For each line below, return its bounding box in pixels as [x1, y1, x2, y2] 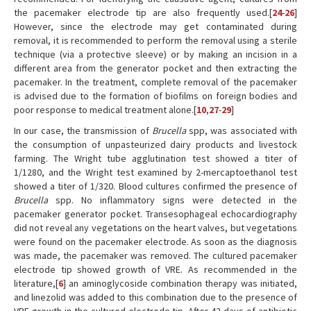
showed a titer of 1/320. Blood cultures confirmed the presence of [14, 180, 297, 192]
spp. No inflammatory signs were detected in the [48, 194, 297, 206]
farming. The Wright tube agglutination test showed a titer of [14, 152, 297, 165]
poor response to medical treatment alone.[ [14, 103, 196, 116]
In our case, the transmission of [14, 124, 152, 137]
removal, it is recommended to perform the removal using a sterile [14, 34, 297, 47]
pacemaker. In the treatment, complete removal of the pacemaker [14, 76, 297, 88]
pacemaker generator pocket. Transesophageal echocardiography [14, 208, 297, 220]
